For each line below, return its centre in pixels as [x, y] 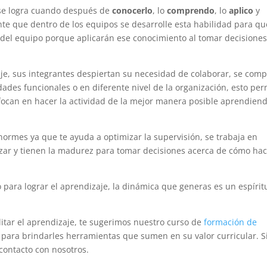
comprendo [191, 11]
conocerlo [133, 11]
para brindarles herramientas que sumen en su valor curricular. [131, 236]
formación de [231, 222]
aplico [240, 11]
